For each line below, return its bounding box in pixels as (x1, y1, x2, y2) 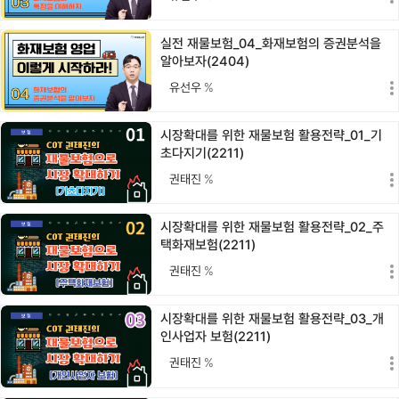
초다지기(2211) (160, 145, 245, 162)
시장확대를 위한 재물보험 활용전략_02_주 (160, 219, 385, 236)
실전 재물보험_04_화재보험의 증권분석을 (160, 35, 382, 52)
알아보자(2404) (160, 53, 250, 69)
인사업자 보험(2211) (160, 329, 272, 346)
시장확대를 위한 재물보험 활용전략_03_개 (160, 311, 385, 328)
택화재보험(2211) (160, 237, 256, 254)
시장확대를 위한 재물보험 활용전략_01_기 (160, 127, 383, 144)
